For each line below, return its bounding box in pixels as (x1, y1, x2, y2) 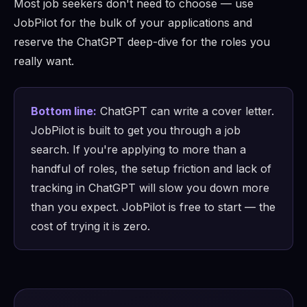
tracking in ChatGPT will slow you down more (31, 181, 269, 195)
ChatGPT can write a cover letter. (97, 104, 274, 119)
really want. (14, 54, 74, 69)
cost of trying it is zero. (31, 219, 150, 234)
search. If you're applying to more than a (31, 143, 246, 157)
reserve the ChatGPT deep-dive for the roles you (14, 35, 270, 49)
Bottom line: (31, 104, 97, 119)
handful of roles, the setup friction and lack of (31, 162, 271, 176)
